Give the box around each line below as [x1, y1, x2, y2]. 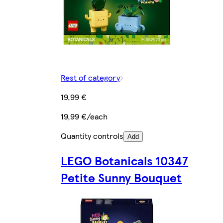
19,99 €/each [61, 111, 108, 122]
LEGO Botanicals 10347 [61, 152, 189, 169]
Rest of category [61, 72, 120, 84]
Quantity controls [61, 130, 124, 142]
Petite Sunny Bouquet [61, 169, 182, 186]
